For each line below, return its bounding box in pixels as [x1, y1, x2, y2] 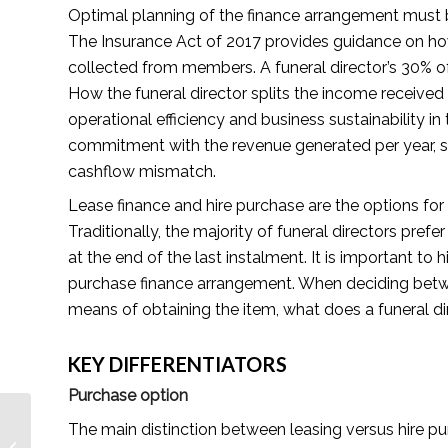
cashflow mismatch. [68, 161, 216, 181]
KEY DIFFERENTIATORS [67, 351, 287, 376]
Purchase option [68, 385, 188, 405]
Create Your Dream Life [35, 411, 173, 426]
